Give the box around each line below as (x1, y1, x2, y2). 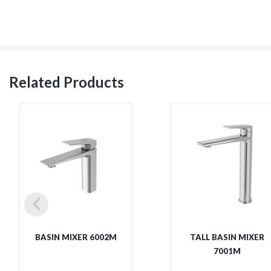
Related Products (9, 73, 124, 91)
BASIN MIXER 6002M (34, 232, 117, 242)
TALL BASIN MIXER (189, 232, 264, 242)
